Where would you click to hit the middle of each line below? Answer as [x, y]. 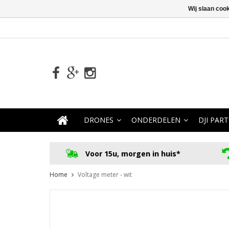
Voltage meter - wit [105, 175]
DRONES [99, 120]
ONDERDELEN [156, 120]
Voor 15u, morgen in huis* [133, 153]
